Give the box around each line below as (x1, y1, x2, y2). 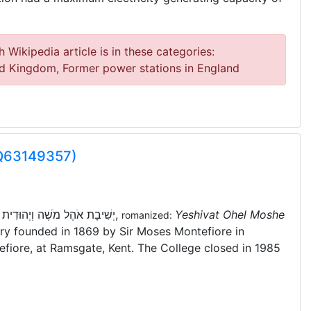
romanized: (121, 209, 175, 221)
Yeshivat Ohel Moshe (174, 208, 285, 221)
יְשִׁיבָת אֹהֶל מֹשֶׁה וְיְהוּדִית (1, 208, 115, 221)
